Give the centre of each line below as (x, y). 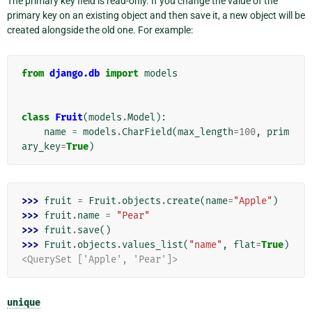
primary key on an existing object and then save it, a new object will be (156, 16)
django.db (75, 74)
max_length (205, 132)
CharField (147, 132)
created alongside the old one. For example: (100, 30)
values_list (153, 245)
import (122, 74)
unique (24, 303)
